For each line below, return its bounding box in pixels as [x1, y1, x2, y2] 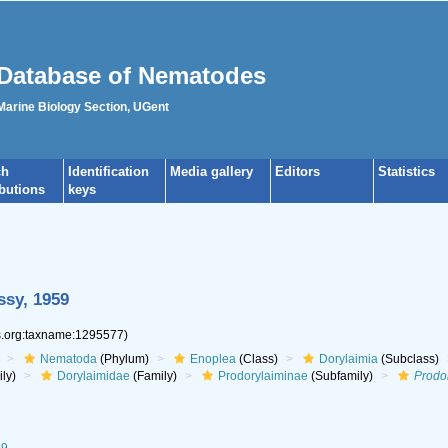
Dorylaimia [318, 352, 378, 366]
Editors [275, 164, 320, 179]
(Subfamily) [307, 369, 373, 383]
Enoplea [189, 352, 236, 366]
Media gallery [170, 164, 253, 179]
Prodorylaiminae [217, 369, 308, 383]
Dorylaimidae [56, 369, 130, 383]
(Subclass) [377, 352, 439, 366]
